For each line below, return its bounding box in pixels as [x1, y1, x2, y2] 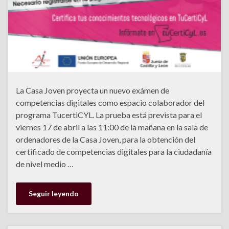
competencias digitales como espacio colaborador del [16, 98, 204, 108]
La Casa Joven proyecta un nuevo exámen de [16, 85, 169, 96]
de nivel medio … [16, 159, 74, 169]
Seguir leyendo [29, 189, 79, 198]
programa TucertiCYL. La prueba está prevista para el [16, 110, 202, 120]
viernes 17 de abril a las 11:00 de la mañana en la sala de [16, 122, 208, 132]
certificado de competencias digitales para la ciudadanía [16, 147, 212, 157]
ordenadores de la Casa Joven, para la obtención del [16, 134, 195, 145]
